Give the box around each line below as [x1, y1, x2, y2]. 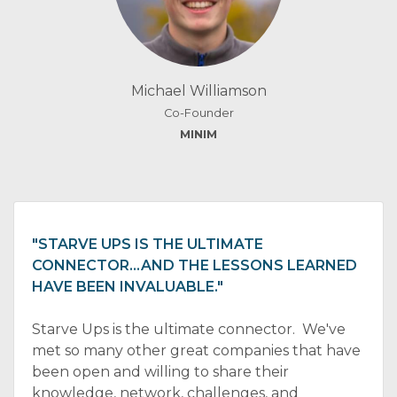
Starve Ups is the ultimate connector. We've [32, 321, 346, 338]
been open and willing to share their [32, 363, 289, 380]
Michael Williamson [130, 82, 267, 99]
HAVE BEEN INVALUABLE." [32, 278, 223, 295]
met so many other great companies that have [32, 342, 361, 359]
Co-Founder [163, 106, 234, 120]
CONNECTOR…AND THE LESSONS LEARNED [32, 257, 357, 274]
